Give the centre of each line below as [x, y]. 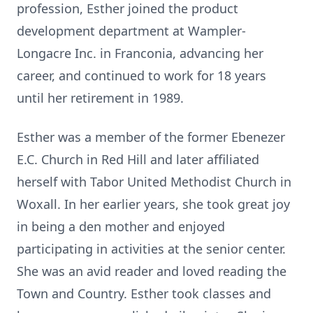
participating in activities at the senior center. [151, 249]
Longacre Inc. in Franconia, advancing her [140, 53]
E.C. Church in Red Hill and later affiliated [138, 159]
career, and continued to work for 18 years [141, 75]
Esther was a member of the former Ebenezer [151, 137]
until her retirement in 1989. [100, 98]
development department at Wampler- [131, 31]
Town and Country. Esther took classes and [144, 293]
